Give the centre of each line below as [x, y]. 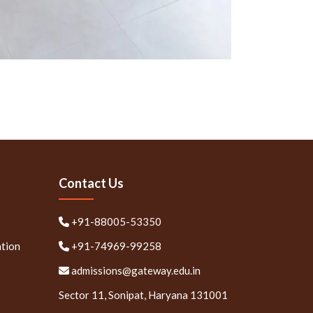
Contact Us [91, 183]
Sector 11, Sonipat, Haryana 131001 [143, 294]
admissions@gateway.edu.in [136, 270]
